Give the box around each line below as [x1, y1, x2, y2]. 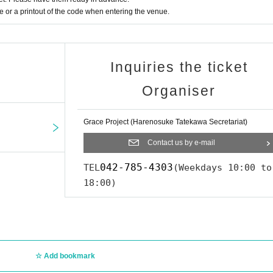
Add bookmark [43, 252, 95, 261]
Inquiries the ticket [110, 59, 248, 76]
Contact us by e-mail [147, 138, 215, 147]
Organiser [142, 83, 216, 99]
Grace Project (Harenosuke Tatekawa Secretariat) [83, 118, 247, 127]
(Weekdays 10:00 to [173, 162, 272, 174]
